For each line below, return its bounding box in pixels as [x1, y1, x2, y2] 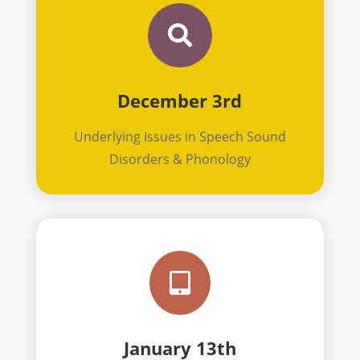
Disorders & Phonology [108, 149, 251, 168]
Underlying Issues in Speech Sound [73, 127, 286, 145]
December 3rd [117, 88, 243, 112]
